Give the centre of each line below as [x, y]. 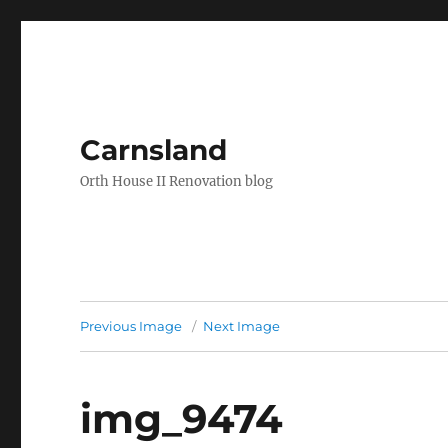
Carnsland [154, 150]
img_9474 [182, 418]
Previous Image [131, 326]
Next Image [242, 326]
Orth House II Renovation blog [177, 181]
